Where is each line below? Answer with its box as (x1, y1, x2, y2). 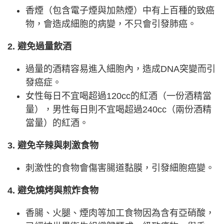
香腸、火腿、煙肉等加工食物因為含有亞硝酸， (25, 207, 214, 218)
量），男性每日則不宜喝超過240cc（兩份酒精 (25, 104, 211, 114)
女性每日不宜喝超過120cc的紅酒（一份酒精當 (25, 90, 211, 101)
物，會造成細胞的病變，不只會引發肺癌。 (25, 18, 196, 29)
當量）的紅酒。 (25, 117, 88, 128)
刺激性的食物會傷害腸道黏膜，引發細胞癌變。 (25, 162, 214, 173)
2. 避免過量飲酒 (7, 41, 71, 51)
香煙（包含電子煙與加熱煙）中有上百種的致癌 (25, 5, 214, 15)
